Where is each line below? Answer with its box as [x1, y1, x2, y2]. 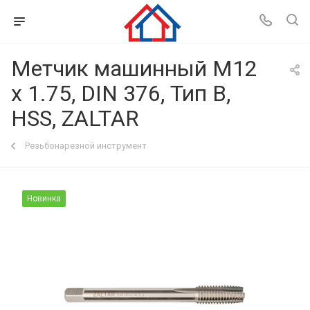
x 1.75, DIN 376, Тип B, [11, 80, 230, 107]
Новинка [27, 194, 61, 203]
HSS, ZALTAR [11, 105, 139, 131]
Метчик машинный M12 [11, 55, 257, 82]
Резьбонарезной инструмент [25, 140, 147, 151]
